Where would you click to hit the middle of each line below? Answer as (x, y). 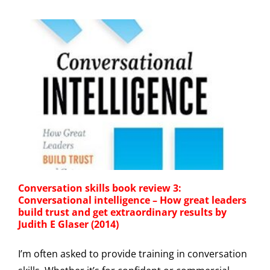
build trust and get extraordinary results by (122, 212)
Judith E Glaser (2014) (68, 224)
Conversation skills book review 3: (100, 188)
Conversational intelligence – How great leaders (132, 200)
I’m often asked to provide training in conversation (133, 253)
